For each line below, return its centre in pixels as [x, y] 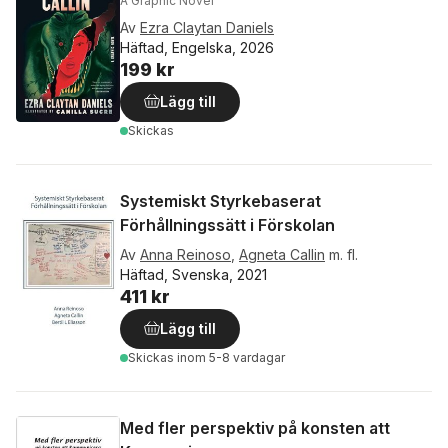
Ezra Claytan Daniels [207, 27]
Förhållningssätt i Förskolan [227, 225]
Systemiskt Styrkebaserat [220, 201]
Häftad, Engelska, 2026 [197, 47]
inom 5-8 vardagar [231, 357]
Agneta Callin [282, 254]
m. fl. [343, 254]
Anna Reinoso [185, 254]
